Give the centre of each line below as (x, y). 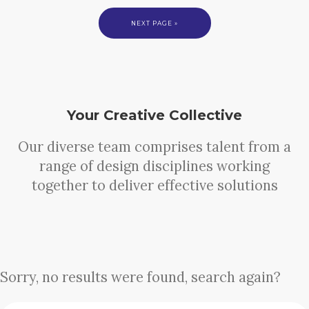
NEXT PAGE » (154, 23)
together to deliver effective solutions (154, 186)
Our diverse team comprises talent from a (154, 147)
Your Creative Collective (154, 116)
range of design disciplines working (154, 167)
